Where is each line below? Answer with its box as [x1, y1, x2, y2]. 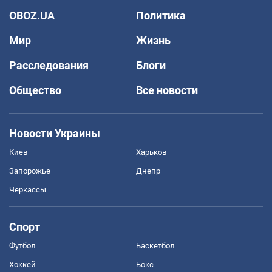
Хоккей [9, 259, 36, 269]
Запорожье [9, 166, 50, 175]
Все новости [136, 83, 198, 97]
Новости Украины [9, 126, 100, 140]
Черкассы [9, 185, 46, 194]
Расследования [9, 58, 89, 72]
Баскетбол [136, 240, 175, 250]
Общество [9, 83, 61, 97]
